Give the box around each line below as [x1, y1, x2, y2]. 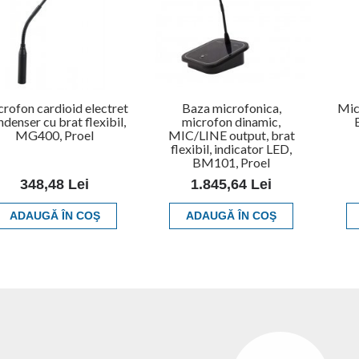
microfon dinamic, [182, 113, 280, 129]
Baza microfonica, [181, 99, 281, 115]
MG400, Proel [15, 127, 94, 143]
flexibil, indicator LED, [171, 140, 292, 156]
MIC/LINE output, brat [167, 127, 295, 143]
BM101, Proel [192, 154, 270, 170]
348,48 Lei [20, 175, 90, 192]
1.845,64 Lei [191, 175, 272, 192]
